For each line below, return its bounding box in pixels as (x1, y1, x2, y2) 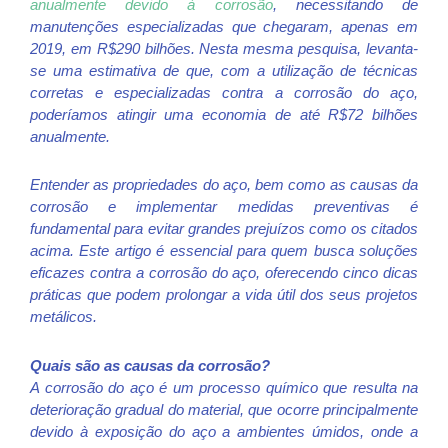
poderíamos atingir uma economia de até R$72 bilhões (30, 106, 418, 124)
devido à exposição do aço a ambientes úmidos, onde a (30, 422, 418, 440)
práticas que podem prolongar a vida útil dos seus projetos (30, 286, 418, 304)
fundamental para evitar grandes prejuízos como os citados (30, 220, 418, 238)
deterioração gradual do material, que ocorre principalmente (30, 400, 418, 418)
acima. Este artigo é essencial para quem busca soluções (30, 242, 418, 260)
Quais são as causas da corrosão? (30, 356, 270, 374)
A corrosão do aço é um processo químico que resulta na (30, 378, 418, 396)
